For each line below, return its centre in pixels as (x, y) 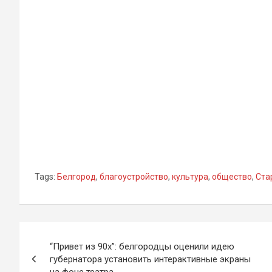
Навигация (68, 234)
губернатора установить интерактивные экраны (150, 259)
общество (232, 176)
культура (190, 176)
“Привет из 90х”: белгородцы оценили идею (142, 246)
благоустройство (134, 176)
